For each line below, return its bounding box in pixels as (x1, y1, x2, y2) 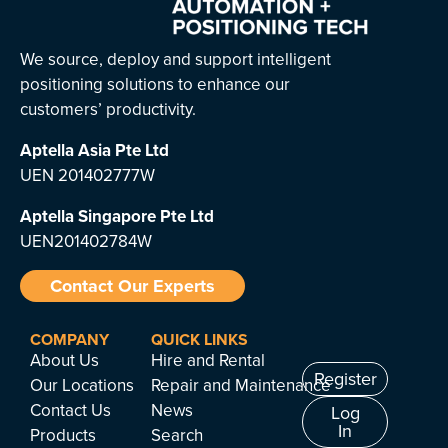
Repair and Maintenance (151, 373, 332, 399)
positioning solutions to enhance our (20, 72, 290, 98)
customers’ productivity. (20, 97, 196, 123)
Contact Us (30, 398, 111, 424)
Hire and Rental (151, 348, 266, 374)
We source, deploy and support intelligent (20, 47, 331, 73)
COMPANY (30, 328, 109, 352)
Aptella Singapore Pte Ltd (20, 204, 214, 229)
